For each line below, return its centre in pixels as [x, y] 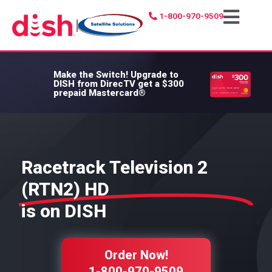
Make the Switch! [92, 75]
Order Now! [136, 255]
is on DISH [64, 211]
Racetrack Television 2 [114, 168]
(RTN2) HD [65, 189]
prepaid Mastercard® [99, 93]
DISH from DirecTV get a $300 [118, 84]
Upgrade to [154, 75]
